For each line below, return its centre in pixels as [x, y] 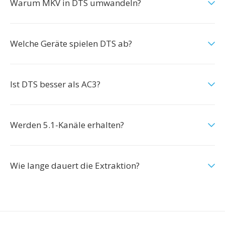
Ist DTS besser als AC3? [55, 84]
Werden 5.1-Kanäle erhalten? [67, 125]
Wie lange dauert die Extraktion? [75, 165]
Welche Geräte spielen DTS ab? [71, 43]
